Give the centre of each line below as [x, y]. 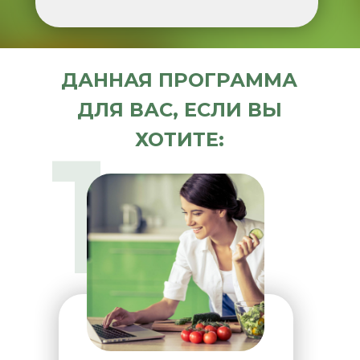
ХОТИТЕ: [179, 139]
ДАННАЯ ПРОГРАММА [179, 80]
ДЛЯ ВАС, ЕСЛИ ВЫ [179, 110]
